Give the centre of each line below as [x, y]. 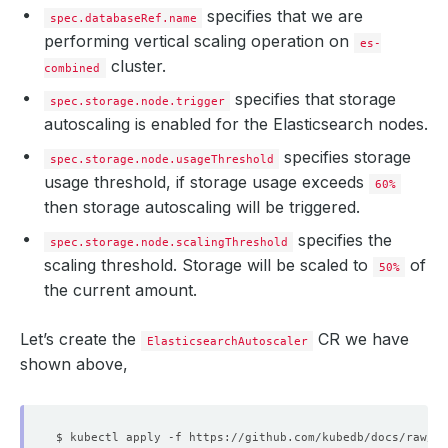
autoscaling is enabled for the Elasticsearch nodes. [236, 124]
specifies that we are [283, 16]
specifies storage [345, 157]
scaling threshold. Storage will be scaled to [208, 265]
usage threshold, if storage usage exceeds [206, 182]
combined [72, 68]
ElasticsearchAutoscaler [227, 341]
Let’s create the [80, 339]
